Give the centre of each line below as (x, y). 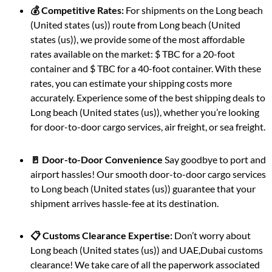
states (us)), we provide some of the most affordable (138, 39)
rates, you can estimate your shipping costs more (131, 83)
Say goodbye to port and (215, 159)
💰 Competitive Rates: (77, 10)
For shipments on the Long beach (193, 10)
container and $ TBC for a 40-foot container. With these (146, 69)
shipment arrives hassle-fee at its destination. (124, 203)
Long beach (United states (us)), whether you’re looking (145, 112)
